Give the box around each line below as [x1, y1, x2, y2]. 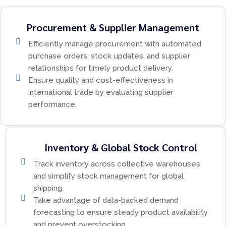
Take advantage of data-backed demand [33, 196, 179, 205]
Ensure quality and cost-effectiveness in [28, 76, 173, 85]
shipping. [33, 184, 64, 193]
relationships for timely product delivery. [28, 64, 173, 73]
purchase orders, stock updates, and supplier [28, 51, 190, 61]
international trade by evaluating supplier [28, 88, 174, 97]
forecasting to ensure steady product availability [33, 208, 208, 217]
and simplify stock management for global [33, 172, 184, 181]
